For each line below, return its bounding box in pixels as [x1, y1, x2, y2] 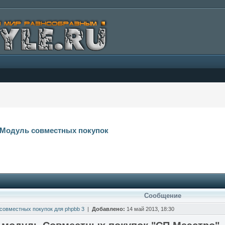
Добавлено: [92, 206, 125, 212]
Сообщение [144, 192, 181, 199]
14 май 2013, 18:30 [125, 206, 174, 212]
